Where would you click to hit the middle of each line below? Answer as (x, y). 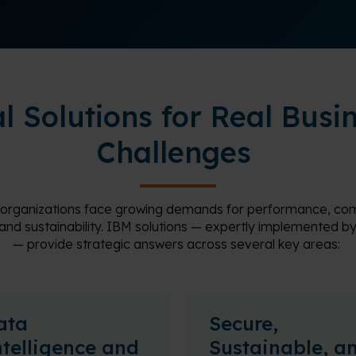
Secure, (244, 323)
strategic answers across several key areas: (207, 244)
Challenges (174, 152)
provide (50, 244)
